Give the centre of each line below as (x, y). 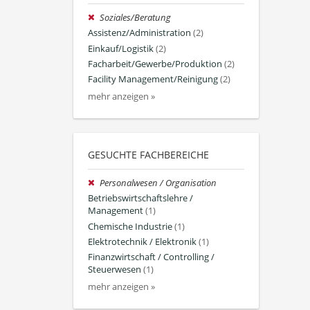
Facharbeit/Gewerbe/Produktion (155, 64)
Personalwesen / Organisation (158, 183)
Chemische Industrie (130, 226)
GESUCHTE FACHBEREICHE (148, 155)
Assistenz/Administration (139, 33)
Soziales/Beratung (136, 18)
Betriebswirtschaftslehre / (140, 199)
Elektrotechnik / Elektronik (142, 241)
